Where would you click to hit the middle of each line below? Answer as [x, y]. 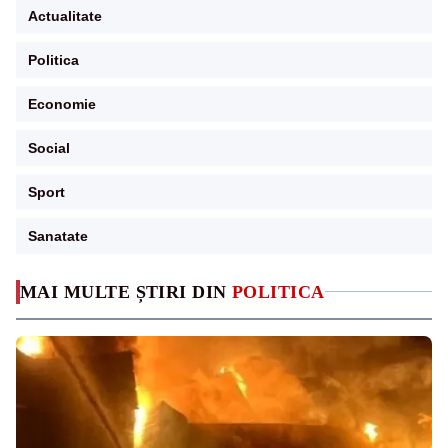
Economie [62, 103]
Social [49, 147]
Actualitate [65, 15]
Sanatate [58, 235]
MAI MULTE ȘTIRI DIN [126, 291]
